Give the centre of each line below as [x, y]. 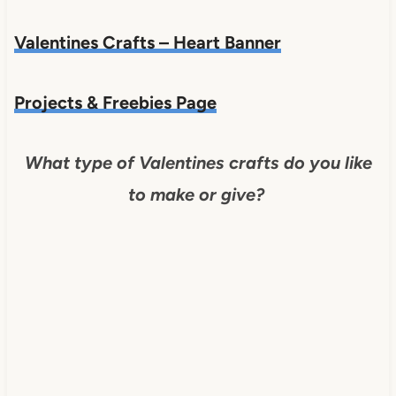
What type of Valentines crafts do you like [198, 162]
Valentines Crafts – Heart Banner [147, 42]
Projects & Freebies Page [115, 102]
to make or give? [198, 194]
